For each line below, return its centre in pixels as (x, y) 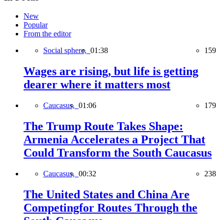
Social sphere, (67, 51)
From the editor (47, 34)
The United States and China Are (107, 194)
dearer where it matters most (97, 85)
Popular (36, 25)
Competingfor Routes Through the (110, 207)
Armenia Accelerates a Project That (114, 140)
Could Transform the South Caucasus (118, 153)
